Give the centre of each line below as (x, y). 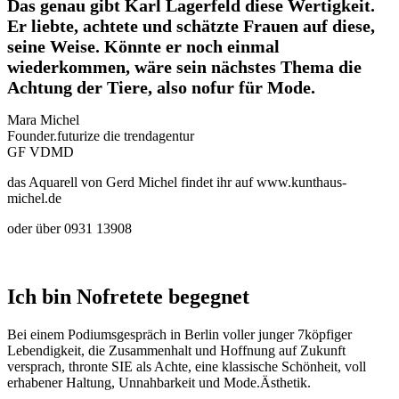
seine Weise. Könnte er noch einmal (143, 46)
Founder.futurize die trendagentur (101, 135)
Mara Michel (43, 119)
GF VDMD (41, 151)
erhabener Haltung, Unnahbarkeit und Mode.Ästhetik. (159, 382)
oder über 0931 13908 (69, 228)
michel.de (34, 198)
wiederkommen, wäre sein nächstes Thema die (184, 66)
